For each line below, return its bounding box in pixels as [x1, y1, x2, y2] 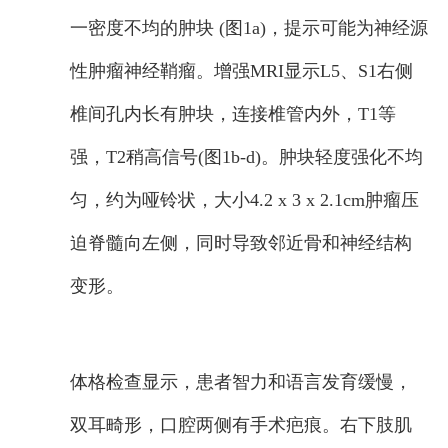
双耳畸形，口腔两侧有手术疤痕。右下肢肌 [70, 415, 412, 435]
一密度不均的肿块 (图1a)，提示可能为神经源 [70, 18, 428, 38]
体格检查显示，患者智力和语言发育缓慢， [70, 372, 412, 392]
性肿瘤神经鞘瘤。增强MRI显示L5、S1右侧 [70, 61, 413, 81]
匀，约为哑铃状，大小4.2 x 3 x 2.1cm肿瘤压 [70, 190, 419, 210]
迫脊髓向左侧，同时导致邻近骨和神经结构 [70, 233, 412, 253]
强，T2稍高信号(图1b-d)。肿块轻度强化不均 [70, 147, 423, 167]
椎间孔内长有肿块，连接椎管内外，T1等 [70, 104, 396, 124]
